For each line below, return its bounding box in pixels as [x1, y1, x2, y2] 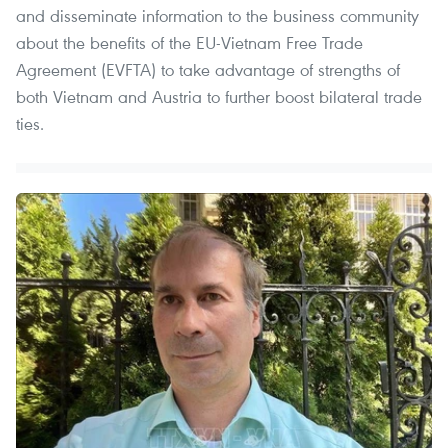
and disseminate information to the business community [16, 3, 419, 27]
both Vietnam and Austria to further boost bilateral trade [16, 84, 422, 108]
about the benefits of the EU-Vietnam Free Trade [16, 30, 363, 54]
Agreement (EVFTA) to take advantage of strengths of [16, 57, 400, 81]
